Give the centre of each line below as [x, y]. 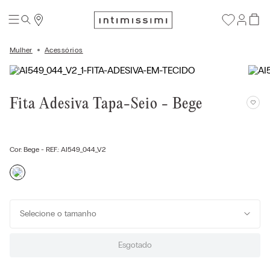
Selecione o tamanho [58, 214]
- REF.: [50, 149]
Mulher [21, 50]
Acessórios [64, 50]
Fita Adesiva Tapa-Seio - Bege [106, 104]
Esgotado [135, 245]
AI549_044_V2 [83, 149]
